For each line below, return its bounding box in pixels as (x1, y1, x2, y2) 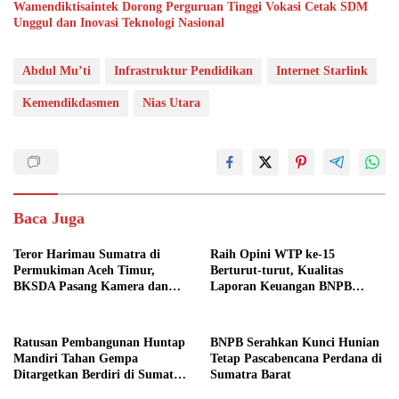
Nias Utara (142, 95, 200, 110)
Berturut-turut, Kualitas (210, 263, 343, 277)
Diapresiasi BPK (210, 295, 298, 309)
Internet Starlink (276, 63, 368, 77)
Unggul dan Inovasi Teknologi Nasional (13, 15, 224, 29)
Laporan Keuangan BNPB (210, 279, 352, 293)
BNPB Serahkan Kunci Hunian (210, 335, 379, 349)
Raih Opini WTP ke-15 (210, 247, 335, 261)
